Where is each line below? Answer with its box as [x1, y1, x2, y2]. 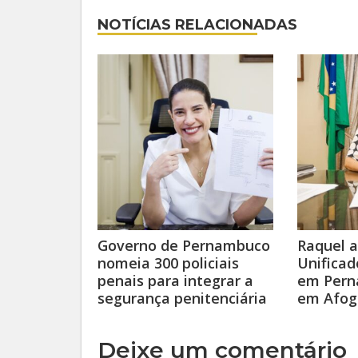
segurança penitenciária [97, 288, 267, 308]
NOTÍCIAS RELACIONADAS [97, 16, 297, 34]
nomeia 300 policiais [97, 253, 239, 272]
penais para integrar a [97, 271, 253, 290]
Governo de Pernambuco [97, 236, 270, 255]
